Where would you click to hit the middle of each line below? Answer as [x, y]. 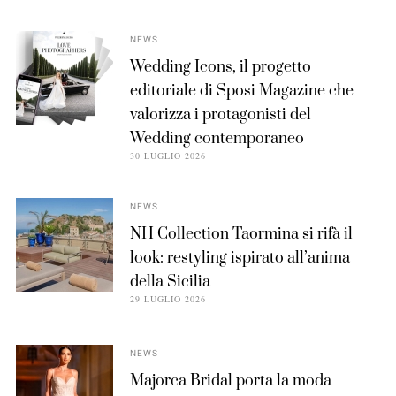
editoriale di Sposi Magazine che [241, 91]
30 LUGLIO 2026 [168, 156]
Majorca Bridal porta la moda [230, 381]
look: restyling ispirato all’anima [240, 259]
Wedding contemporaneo [217, 139]
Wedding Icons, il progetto [220, 68]
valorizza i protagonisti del [220, 115]
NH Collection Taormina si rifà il [241, 235]
